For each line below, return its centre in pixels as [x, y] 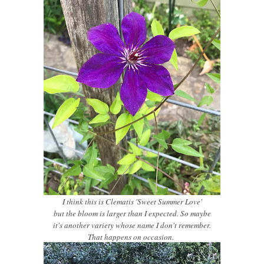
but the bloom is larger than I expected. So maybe [132, 213]
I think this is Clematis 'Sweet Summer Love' [132, 202]
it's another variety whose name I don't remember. [132, 225]
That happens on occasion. [132, 237]
